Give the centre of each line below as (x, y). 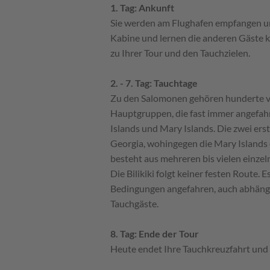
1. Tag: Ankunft (142, 7)
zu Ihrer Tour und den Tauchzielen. (180, 52)
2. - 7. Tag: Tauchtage (154, 83)
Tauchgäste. (134, 203)
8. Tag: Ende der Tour (155, 233)
